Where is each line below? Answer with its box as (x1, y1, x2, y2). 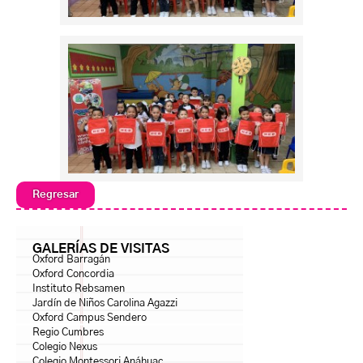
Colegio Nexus (32, 342, 97, 353)
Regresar (32, 190, 79, 200)
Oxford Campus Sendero (32, 313, 147, 324)
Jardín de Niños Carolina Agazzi (32, 298, 177, 310)
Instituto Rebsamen (32, 284, 125, 295)
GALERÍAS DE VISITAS (32, 242, 169, 256)
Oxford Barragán (32, 254, 110, 266)
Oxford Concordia (32, 269, 114, 280)
